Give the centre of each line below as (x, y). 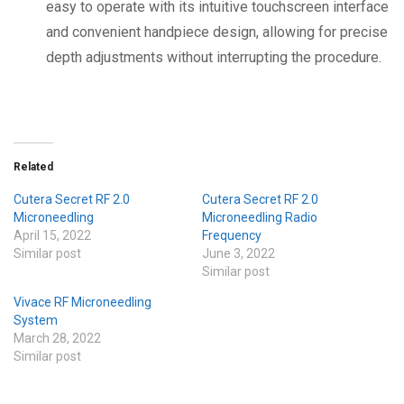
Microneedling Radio (260, 218)
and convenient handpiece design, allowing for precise (217, 32)
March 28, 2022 (57, 339)
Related (33, 167)
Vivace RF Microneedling (83, 303)
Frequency (232, 236)
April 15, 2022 (52, 236)
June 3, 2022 (239, 254)
